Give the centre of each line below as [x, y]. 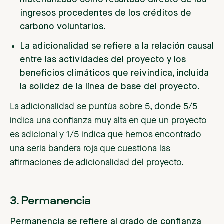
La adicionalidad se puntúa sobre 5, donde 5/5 [104, 107]
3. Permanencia [51, 200]
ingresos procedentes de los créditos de [106, 14]
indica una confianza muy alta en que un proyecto [108, 121]
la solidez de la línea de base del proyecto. [110, 87]
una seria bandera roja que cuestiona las [90, 149]
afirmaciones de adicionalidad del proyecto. [97, 163]
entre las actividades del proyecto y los [103, 60]
